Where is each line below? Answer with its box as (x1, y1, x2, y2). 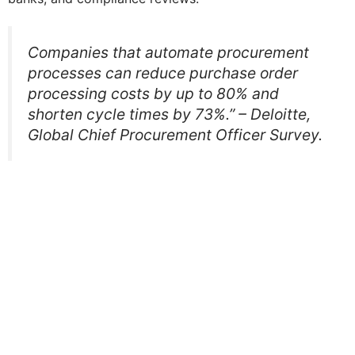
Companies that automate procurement (28, 42, 309, 62)
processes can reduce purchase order (28, 63, 298, 82)
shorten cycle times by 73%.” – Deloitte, (28, 104, 311, 124)
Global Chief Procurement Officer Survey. (28, 124, 323, 144)
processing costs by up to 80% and (28, 83, 279, 103)
